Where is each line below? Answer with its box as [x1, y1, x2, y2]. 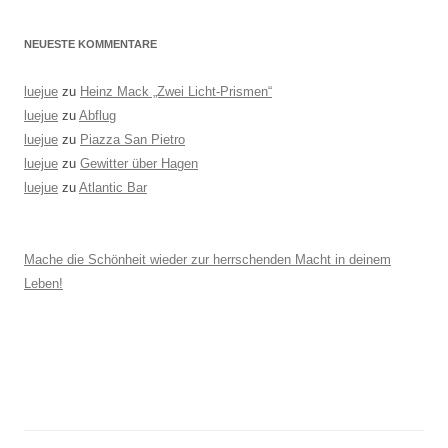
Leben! [24, 276, 63, 291]
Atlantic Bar [79, 180, 147, 195]
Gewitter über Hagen [80, 156, 198, 171]
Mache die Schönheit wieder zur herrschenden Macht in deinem [24, 252, 391, 267]
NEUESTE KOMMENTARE [24, 38, 157, 50]
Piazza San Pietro [80, 132, 185, 147]
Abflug [79, 108, 116, 123]
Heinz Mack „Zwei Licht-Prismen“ [80, 84, 272, 99]
